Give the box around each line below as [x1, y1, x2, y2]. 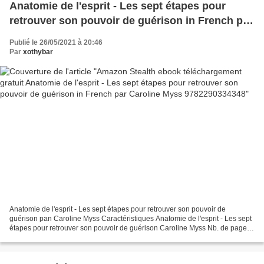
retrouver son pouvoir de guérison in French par [9, 14, 253, 27]
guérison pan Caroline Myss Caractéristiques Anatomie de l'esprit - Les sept [9, 214, 252, 223]
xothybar [23, 47, 53, 56]
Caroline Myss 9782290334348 [9, 29, 161, 41]
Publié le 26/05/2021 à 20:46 [9, 38, 103, 47]
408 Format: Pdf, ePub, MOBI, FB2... [9, 233, 124, 242]
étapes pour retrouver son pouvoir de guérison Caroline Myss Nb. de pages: [9, 224, 252, 233]
